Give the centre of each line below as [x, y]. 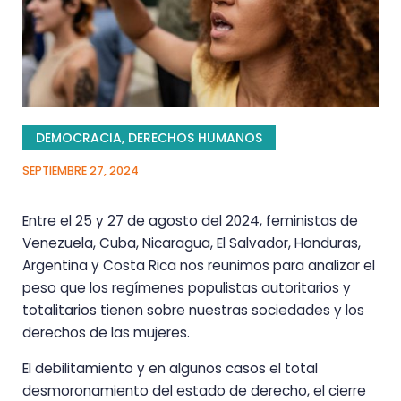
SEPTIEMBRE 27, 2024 [81, 171]
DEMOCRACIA [79, 138]
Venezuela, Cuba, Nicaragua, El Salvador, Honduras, [192, 243]
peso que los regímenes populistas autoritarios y [187, 288]
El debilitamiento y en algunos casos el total [170, 368]
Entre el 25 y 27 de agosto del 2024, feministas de [190, 221]
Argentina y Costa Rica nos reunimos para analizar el [199, 266]
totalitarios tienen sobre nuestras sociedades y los [193, 311]
